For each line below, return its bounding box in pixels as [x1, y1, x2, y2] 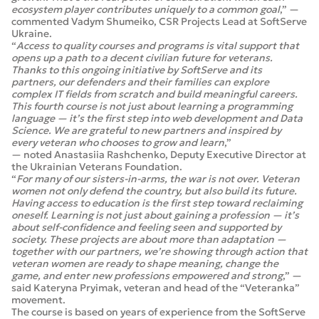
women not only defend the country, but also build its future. [11, 184, 297, 197]
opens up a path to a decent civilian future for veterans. [11, 51, 273, 64]
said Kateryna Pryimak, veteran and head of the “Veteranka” [11, 281, 300, 294]
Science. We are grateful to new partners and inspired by [11, 124, 281, 137]
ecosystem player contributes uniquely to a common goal [11, 3, 280, 16]
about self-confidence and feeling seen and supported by [11, 221, 281, 234]
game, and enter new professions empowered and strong [11, 269, 283, 282]
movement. [11, 293, 66, 306]
